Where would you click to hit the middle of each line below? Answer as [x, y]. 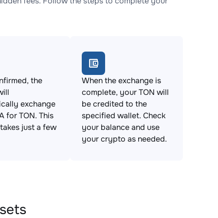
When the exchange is [121, 81]
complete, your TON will [125, 92]
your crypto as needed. [124, 139]
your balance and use [121, 127]
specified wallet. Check [124, 116]
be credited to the [114, 104]
